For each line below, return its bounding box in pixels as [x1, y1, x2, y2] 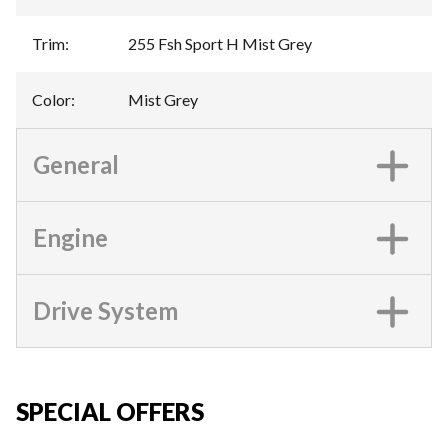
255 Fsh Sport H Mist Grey [128, 34, 312, 53]
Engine [33, 223, 108, 252]
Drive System [33, 296, 178, 325]
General [33, 150, 119, 179]
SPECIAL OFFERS [16, 397, 204, 426]
